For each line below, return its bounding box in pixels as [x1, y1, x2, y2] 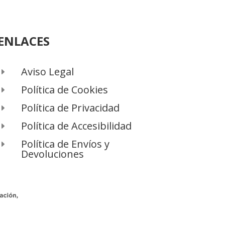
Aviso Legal [21, 65, 74, 79]
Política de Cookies [21, 83, 108, 97]
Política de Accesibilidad [21, 119, 132, 133]
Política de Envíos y [21, 137, 110, 151]
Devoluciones [21, 147, 84, 161]
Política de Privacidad [21, 101, 120, 115]
